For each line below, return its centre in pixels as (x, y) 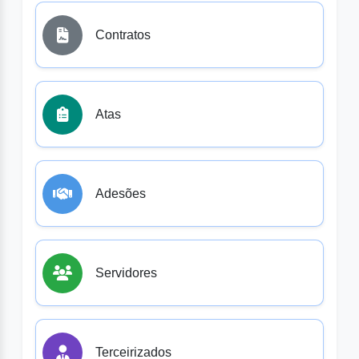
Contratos (123, 35)
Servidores (126, 273)
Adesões (121, 194)
